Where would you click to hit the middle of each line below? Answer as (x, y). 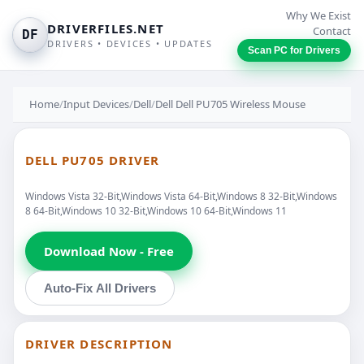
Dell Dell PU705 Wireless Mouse (230, 104)
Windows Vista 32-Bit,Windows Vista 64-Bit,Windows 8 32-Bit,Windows (181, 196)
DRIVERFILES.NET (106, 28)
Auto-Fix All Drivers (100, 288)
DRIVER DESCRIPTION (99, 343)
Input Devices (96, 104)
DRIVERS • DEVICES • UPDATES (130, 43)
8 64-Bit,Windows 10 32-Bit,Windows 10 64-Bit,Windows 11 (156, 210)
